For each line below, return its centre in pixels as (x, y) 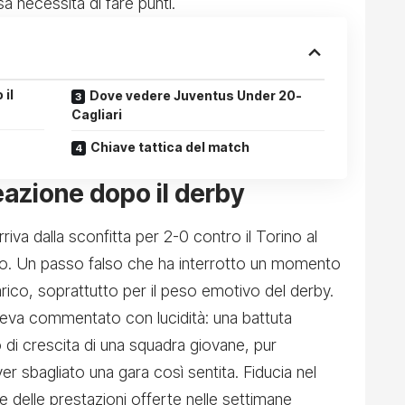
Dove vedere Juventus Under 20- (196, 96)
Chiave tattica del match (170, 147)
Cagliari (97, 115)
